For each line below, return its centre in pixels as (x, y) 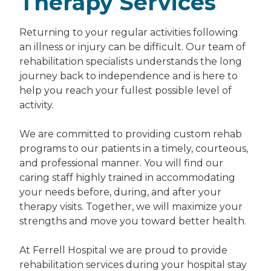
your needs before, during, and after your (120, 192)
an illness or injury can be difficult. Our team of (132, 47)
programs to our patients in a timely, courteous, (134, 149)
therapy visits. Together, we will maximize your (131, 207)
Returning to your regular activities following (129, 32)
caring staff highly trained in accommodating (127, 178)
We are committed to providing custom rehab (131, 134)
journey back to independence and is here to (129, 76)
